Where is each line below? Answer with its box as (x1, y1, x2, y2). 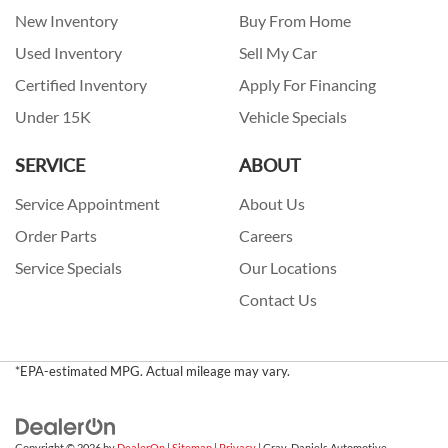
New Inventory (15, 12, 118, 31)
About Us (239, 195, 305, 214)
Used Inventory (15, 44, 122, 63)
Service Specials (15, 259, 122, 278)
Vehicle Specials (239, 108, 347, 127)
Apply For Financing (239, 76, 376, 95)
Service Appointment (15, 195, 160, 214)
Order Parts (15, 227, 97, 246)
